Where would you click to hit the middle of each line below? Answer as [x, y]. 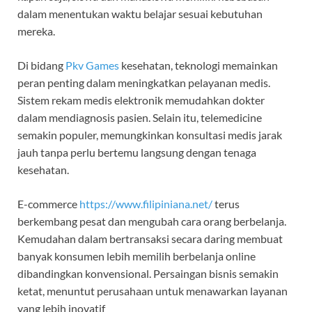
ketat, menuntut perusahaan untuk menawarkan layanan [153, 291]
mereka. [36, 31]
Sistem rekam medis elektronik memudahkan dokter [141, 100]
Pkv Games [92, 65]
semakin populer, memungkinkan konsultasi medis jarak [150, 135]
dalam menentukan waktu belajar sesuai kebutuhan [140, 14]
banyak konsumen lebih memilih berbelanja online [136, 256]
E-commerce [48, 204]
